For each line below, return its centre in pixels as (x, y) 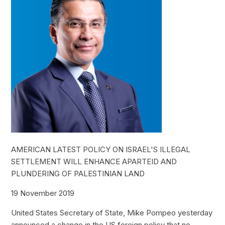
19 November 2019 (43, 193)
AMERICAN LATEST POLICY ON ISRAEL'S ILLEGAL (101, 149)
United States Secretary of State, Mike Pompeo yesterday (112, 212)
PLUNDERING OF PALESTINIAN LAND (78, 173)
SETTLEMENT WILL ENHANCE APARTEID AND (94, 161)
